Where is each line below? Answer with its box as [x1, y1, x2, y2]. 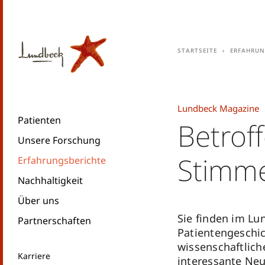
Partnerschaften [18, 214, 91, 227]
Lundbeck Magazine [177, 102, 259, 114]
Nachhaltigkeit [18, 174, 83, 187]
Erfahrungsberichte [18, 154, 106, 167]
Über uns [18, 194, 59, 207]
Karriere [18, 250, 51, 261]
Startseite [177, 45, 217, 55]
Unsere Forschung [18, 134, 101, 147]
